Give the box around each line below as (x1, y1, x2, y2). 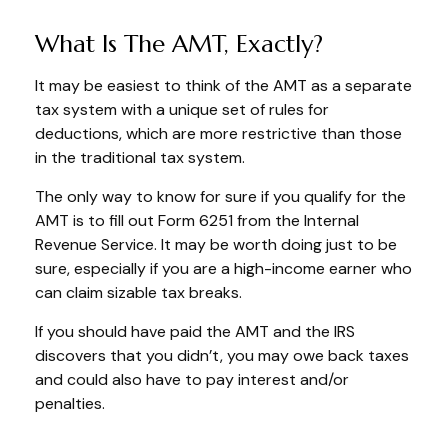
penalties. (35, 392, 105, 414)
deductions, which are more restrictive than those (35, 122, 402, 144)
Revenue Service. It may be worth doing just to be (35, 233, 397, 255)
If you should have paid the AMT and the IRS (35, 320, 355, 342)
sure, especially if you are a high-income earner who (35, 257, 412, 279)
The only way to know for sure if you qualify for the (35, 185, 406, 207)
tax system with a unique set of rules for (35, 98, 329, 120)
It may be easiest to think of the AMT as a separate (35, 74, 412, 96)
